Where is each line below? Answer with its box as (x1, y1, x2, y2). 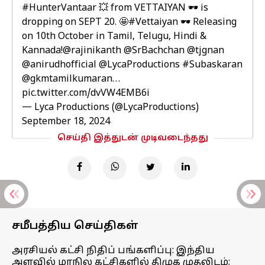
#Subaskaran (182, 59, 243, 71)
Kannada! (22, 45, 63, 57)
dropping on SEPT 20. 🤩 (22, 17, 128, 28)
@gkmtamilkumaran (22, 73, 112, 85)
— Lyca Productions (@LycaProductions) (22, 102, 199, 114)
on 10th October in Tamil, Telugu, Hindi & (22, 31, 206, 43)
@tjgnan (187, 45, 224, 57)
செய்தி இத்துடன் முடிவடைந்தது (57, 133, 208, 143)
